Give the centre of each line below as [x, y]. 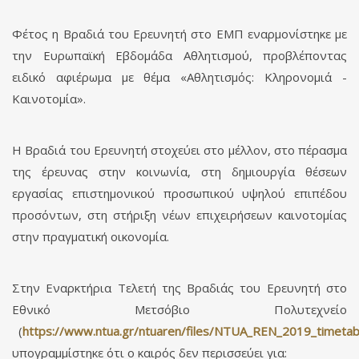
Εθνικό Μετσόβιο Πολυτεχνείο [179, 309]
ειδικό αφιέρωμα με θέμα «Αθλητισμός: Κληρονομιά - [179, 77]
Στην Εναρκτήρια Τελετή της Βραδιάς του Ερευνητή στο [179, 287]
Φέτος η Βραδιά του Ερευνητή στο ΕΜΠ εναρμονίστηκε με [179, 33]
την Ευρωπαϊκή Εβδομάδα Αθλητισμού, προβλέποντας [179, 55]
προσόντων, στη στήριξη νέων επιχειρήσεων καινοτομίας [179, 214]
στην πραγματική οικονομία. [91, 236]
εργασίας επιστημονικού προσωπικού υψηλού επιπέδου [179, 193]
